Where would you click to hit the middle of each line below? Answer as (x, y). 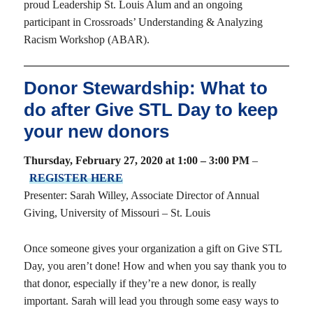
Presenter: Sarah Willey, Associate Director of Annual (141, 196)
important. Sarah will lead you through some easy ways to (151, 301)
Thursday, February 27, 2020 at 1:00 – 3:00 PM (136, 161)
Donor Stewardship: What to (145, 88)
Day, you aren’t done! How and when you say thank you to (155, 266)
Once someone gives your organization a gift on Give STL (152, 249)
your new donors (96, 132)
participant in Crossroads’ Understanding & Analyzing (143, 22)
